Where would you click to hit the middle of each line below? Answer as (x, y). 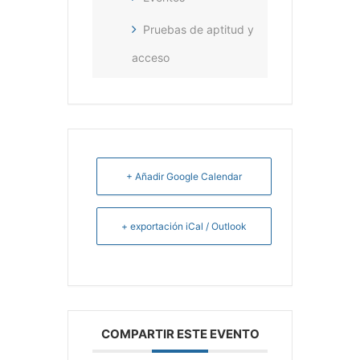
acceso (151, 57)
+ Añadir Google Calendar (184, 176)
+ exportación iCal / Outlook (184, 226)
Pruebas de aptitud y (198, 29)
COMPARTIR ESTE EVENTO (180, 333)
